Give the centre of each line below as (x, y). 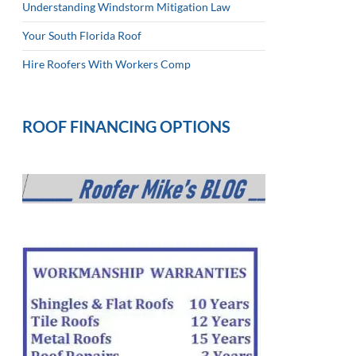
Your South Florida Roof (82, 35)
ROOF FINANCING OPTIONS (126, 126)
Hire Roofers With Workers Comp (106, 64)
